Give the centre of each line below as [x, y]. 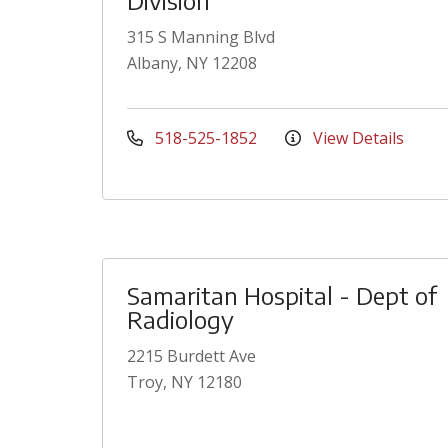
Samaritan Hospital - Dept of [282, 295]
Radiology [180, 319]
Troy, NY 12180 [184, 382]
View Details [356, 138]
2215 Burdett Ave [191, 356]
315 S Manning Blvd [201, 37]
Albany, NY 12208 [192, 63]
